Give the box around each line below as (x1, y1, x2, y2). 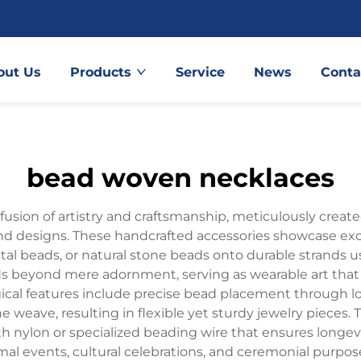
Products (70, 64, 132, 80)
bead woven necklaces (27, 162, 334, 193)
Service (176, 64, 226, 80)
